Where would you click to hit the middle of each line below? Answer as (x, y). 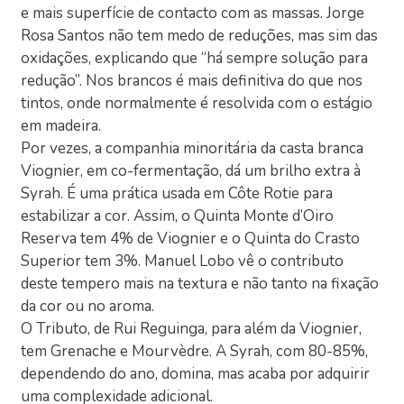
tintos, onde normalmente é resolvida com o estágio (197, 104)
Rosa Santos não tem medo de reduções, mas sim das (200, 36)
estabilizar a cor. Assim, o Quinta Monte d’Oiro (178, 216)
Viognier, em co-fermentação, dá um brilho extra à (191, 171)
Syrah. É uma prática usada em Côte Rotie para (177, 194)
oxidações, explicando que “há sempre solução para (195, 59)
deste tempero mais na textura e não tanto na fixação (200, 284)
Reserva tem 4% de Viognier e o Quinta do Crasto (191, 239)
